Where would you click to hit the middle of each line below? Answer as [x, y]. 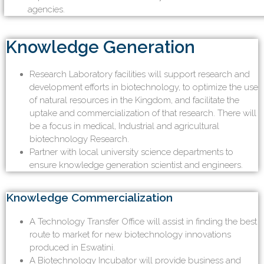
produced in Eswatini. [72, 248]
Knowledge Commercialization [89, 198]
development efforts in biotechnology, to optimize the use [144, 88]
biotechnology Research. [79, 139]
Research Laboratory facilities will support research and [140, 75]
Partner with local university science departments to [131, 152]
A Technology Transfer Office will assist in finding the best [143, 222]
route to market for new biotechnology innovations [130, 235]
